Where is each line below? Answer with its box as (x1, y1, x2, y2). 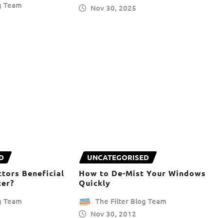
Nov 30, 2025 (91, 3, 137, 13)
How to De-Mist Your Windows (78, 167, 206, 178)
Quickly (78, 177, 110, 188)
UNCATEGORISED (87, 152, 149, 163)
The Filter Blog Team (95, 196, 167, 206)
